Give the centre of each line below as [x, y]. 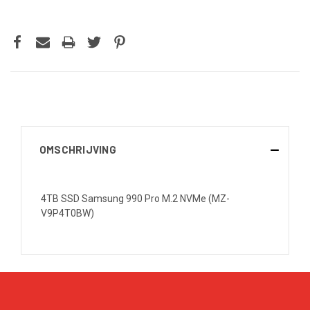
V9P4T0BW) [67, 213]
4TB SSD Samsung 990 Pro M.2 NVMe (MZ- [135, 198]
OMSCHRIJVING [77, 149]
